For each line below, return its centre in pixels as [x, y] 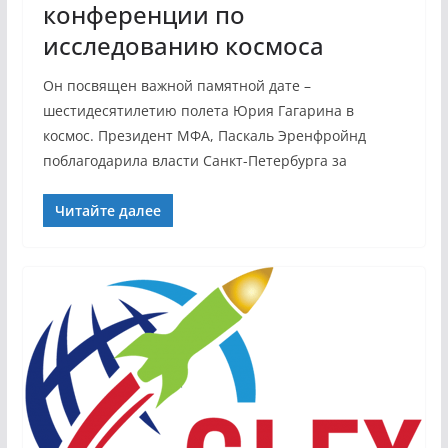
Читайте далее [107, 210]
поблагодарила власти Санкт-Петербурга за [194, 160]
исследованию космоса [183, 45]
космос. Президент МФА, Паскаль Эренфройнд [204, 135]
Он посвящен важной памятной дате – [176, 85]
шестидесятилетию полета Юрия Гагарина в [198, 110]
